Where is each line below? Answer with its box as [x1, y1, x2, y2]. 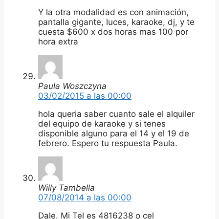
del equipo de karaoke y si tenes [38, 118, 166, 129]
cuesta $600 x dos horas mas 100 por [38, 26, 188, 37]
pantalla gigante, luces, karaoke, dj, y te [38, 17, 195, 27]
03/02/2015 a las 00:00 [38, 90, 131, 101]
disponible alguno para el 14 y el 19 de [38, 128, 189, 138]
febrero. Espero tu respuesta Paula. [38, 138, 177, 148]
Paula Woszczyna [38, 81, 107, 91]
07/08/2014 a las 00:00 [38, 192, 131, 202]
